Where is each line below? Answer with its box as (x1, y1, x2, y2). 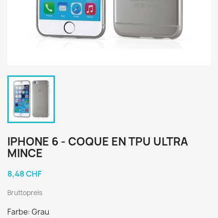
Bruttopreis (7, 188, 42, 197)
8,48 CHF (7, 168, 42, 179)
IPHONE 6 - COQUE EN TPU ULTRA (7, 134, 188, 149)
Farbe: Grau (7, 207, 49, 217)
